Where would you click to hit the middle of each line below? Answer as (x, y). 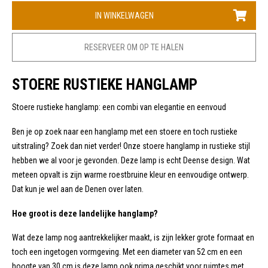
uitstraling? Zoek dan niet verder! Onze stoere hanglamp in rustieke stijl (131, 146)
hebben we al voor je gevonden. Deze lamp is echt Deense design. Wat (131, 160)
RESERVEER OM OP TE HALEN (134, 48)
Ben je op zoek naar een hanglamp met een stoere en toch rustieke (125, 131)
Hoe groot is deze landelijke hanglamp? (85, 213)
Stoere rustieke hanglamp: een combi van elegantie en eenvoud (119, 107)
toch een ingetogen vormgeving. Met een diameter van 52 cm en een (127, 252)
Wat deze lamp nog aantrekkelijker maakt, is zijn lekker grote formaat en (133, 238)
